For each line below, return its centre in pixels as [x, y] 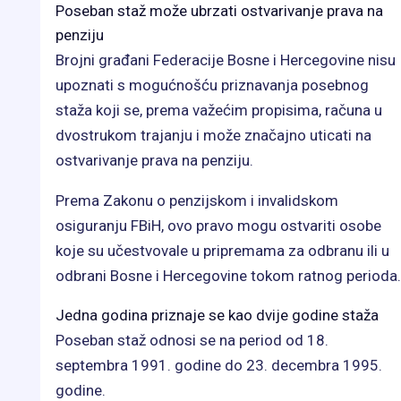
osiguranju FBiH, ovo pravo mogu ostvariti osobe [218, 226]
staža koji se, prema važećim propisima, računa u [219, 111]
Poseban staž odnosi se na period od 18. [192, 341]
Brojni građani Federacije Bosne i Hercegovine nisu [226, 60]
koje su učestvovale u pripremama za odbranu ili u [222, 251]
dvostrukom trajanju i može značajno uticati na [213, 136]
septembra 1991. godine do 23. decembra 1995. [219, 366]
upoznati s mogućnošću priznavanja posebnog [212, 85]
